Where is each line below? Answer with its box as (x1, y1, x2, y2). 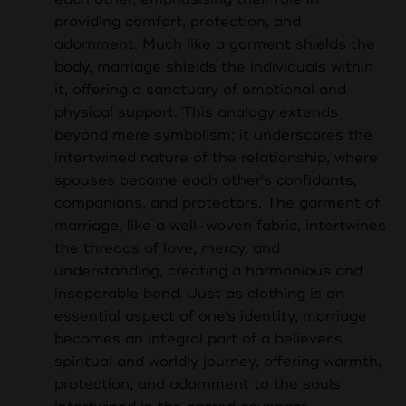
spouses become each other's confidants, (54, 171, 357, 190)
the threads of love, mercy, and (54, 239, 280, 258)
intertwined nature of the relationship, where (54, 149, 378, 168)
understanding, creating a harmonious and (54, 262, 362, 281)
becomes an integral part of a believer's (54, 330, 343, 349)
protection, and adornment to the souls (54, 375, 341, 394)
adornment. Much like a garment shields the (54, 35, 375, 54)
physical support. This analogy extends (54, 103, 338, 122)
